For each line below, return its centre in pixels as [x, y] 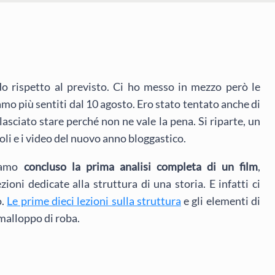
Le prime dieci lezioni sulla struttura [94, 201]
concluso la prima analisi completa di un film [141, 167]
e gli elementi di [221, 201]
